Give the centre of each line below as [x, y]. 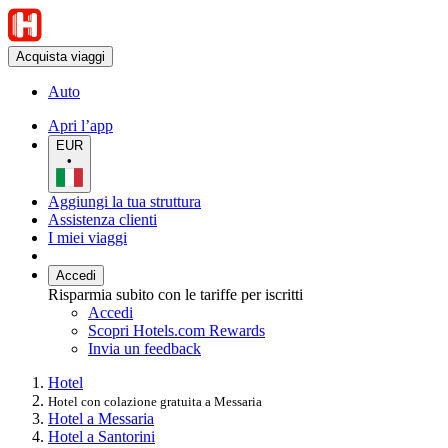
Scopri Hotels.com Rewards [176, 330]
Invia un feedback [144, 348]
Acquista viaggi [60, 56]
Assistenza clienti [102, 219]
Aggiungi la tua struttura [124, 201]
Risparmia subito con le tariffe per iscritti [175, 294]
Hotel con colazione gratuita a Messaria [155, 401]
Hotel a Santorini [101, 436]
